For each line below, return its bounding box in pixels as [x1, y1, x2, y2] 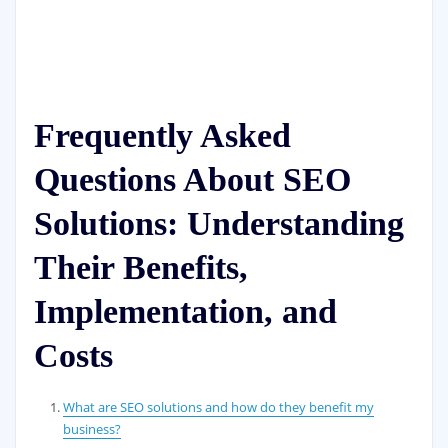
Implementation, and [33, 293, 337, 331]
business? [63, 420, 122, 439]
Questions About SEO [33, 161, 351, 199]
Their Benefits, [33, 249, 248, 287]
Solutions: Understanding [33, 205, 404, 243]
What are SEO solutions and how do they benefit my [63, 398, 375, 417]
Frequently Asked [33, 117, 291, 155]
